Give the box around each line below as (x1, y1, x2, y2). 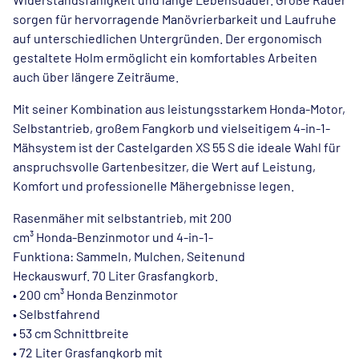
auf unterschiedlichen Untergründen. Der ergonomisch (13, 30, 322, 46)
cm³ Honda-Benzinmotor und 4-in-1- (13, 229, 213, 244)
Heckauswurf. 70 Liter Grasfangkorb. (13, 268, 218, 283)
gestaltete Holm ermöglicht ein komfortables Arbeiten (13, 50, 317, 65)
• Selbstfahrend (13, 306, 100, 321)
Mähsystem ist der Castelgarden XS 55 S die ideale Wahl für (13, 139, 341, 155)
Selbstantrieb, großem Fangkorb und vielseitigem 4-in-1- (13, 120, 330, 135)
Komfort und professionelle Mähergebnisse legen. (13, 178, 294, 193)
